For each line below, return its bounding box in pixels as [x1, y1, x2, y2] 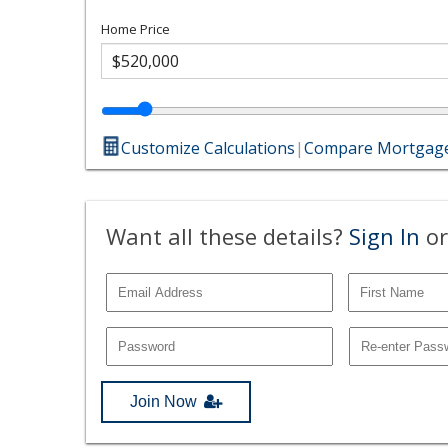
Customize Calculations [121, 136, 296, 159]
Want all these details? [106, 220, 350, 251]
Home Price [101, 19, 171, 38]
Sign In [349, 220, 421, 251]
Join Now [130, 392, 198, 410]
